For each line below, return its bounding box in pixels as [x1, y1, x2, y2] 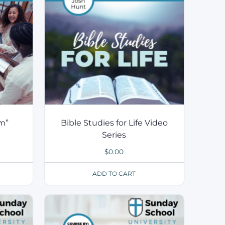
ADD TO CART [92, 170, 136, 178]
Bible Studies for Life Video [60, 118, 168, 128]
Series [102, 130, 127, 140]
